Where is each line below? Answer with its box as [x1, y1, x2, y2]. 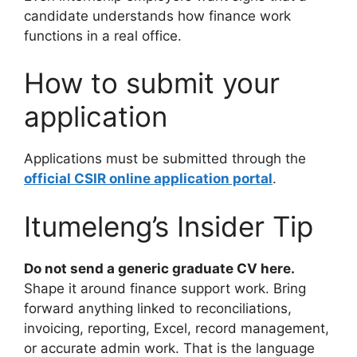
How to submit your [24, 66, 280, 100]
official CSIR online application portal [24, 171, 273, 187]
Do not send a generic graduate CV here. [24, 260, 295, 277]
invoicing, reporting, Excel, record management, [24, 320, 329, 336]
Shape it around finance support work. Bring [24, 280, 306, 296]
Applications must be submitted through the [24, 151, 306, 167]
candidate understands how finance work [24, 7, 291, 24]
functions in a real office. [24, 27, 182, 44]
